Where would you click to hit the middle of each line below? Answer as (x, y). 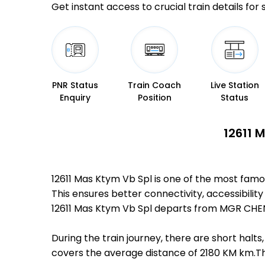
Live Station (235, 85)
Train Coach (155, 85)
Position (154, 98)
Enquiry (75, 98)
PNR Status (75, 85)
